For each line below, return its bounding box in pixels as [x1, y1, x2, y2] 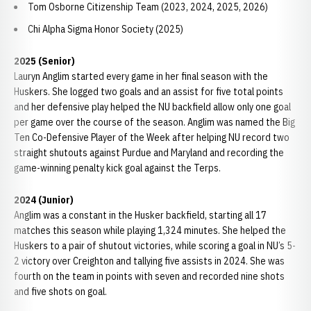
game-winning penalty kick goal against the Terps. [14, 162, 221, 174]
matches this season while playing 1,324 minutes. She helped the [14, 224, 286, 237]
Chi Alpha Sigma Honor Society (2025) [28, 23, 183, 35]
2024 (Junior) [14, 194, 74, 206]
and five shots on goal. [14, 285, 109, 298]
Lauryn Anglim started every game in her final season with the [14, 70, 268, 83]
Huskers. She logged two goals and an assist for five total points [14, 85, 283, 98]
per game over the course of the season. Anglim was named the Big [14, 116, 295, 128]
